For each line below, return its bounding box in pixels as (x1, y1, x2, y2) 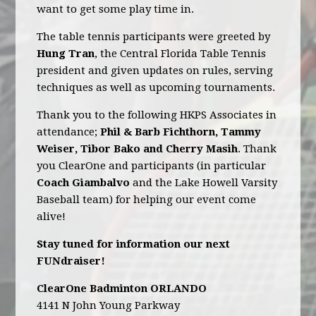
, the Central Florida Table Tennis (95, 47, 267, 60)
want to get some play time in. (37, 3, 195, 16)
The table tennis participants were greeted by (37, 30, 271, 43)
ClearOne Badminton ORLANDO (37, 282, 207, 295)
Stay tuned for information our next (37, 238, 231, 250)
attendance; (37, 126, 101, 138)
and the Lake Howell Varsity (130, 176, 278, 189)
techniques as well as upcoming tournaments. (37, 81, 276, 94)
